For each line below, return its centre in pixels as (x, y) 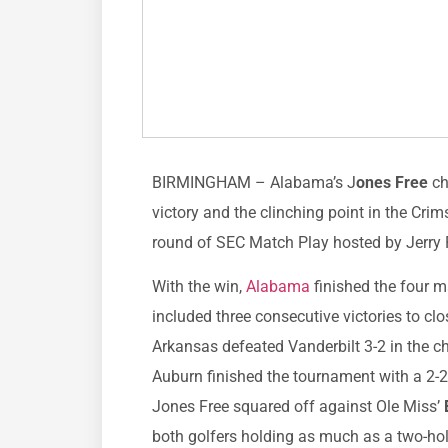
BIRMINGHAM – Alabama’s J (254, 182)
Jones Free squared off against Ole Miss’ (298, 407)
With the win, (199, 287)
